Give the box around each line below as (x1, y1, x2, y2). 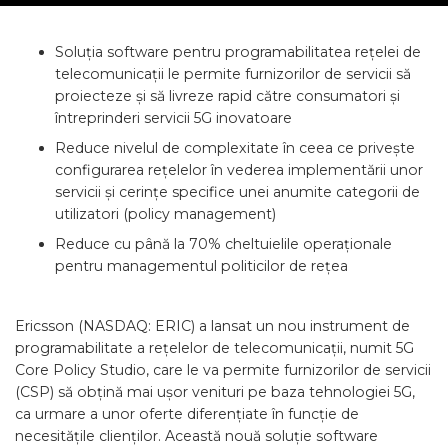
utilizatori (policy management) (55, 205, 276, 223)
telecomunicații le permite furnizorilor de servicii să (55, 65, 411, 83)
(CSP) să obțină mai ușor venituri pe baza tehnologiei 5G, (15, 383, 415, 401)
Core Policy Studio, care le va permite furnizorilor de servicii (15, 361, 431, 379)
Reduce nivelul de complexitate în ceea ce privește (55, 139, 415, 157)
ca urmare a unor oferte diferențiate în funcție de (15, 405, 359, 423)
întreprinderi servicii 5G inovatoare (55, 109, 292, 127)
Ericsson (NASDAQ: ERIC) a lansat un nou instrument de (15, 317, 410, 335)
